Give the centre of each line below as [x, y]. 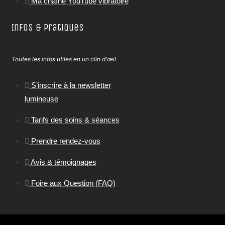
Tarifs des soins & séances [75, 120]
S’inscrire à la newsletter [71, 85]
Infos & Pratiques [48, 28]
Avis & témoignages [63, 162]
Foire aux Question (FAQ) [73, 183]
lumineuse [41, 99]
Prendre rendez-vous [66, 141]
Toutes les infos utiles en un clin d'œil [64, 59]
